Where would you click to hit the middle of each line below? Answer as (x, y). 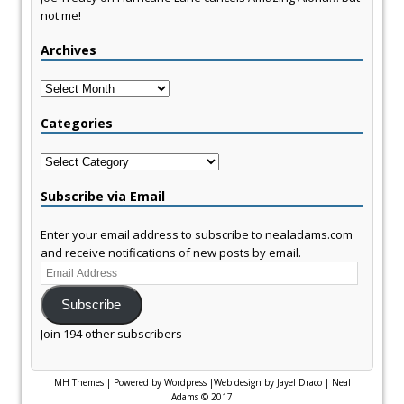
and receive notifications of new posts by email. (171, 253)
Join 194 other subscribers (111, 333)
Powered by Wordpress (160, 382)
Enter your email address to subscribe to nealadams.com (197, 235)
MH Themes (78, 382)
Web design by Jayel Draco (267, 382)
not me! (61, 16)
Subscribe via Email (103, 197)
